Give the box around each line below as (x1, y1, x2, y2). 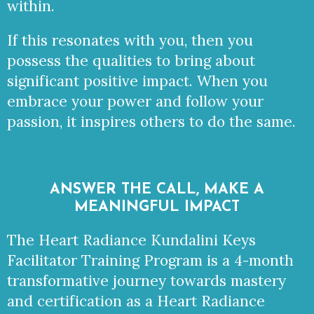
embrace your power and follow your (7, 92, 264, 111)
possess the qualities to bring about (7, 51, 255, 70)
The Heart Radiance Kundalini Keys (7, 231, 256, 250)
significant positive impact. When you (7, 71, 268, 90)
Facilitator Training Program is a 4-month (7, 251, 294, 270)
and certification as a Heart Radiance (7, 292, 265, 310)
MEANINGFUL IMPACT (74, 200, 240, 214)
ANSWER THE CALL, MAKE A (50, 182, 264, 197)
